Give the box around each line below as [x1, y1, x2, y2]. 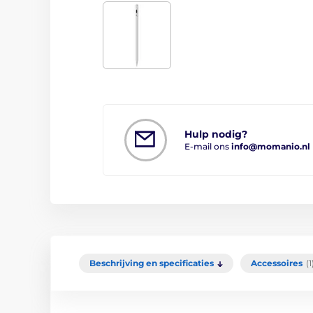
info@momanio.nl [231, 141, 310, 152]
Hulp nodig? [184, 128, 247, 140]
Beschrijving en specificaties [89, 258, 214, 268]
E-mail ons [184, 141, 231, 152]
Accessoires [251, 258, 303, 268]
